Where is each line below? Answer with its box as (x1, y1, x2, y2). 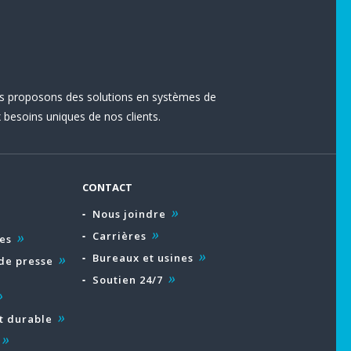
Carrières (92, 229, 147, 243)
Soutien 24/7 (92, 273, 164, 287)
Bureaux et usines (92, 251, 194, 265)
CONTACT (82, 180, 133, 194)
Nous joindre (92, 207, 167, 221)
